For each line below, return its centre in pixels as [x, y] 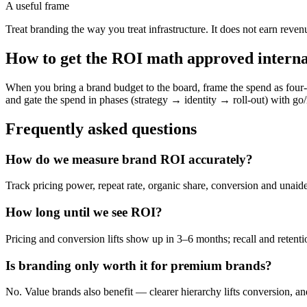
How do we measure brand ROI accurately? [129, 159]
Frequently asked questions [101, 128]
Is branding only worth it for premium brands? [139, 265]
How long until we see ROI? [84, 212]
